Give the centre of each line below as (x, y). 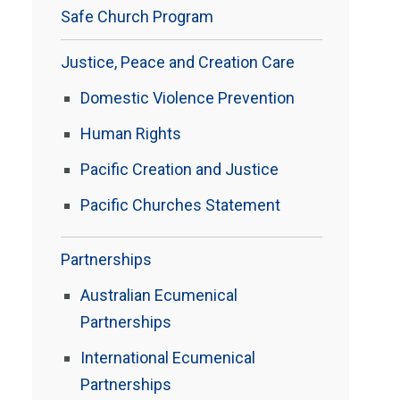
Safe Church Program (137, 17)
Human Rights (131, 133)
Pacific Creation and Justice (179, 169)
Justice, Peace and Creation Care (178, 62)
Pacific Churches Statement (180, 205)
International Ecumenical (168, 358)
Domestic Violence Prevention (187, 98)
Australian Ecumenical (159, 295)
